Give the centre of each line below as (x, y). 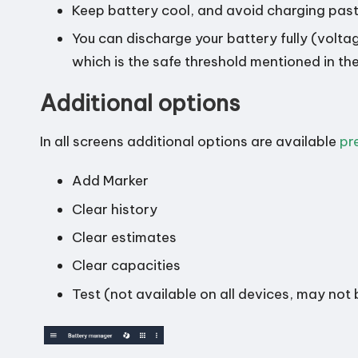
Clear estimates (124, 237)
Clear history (115, 209)
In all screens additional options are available (190, 142)
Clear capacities (126, 266)
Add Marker (110, 181)
